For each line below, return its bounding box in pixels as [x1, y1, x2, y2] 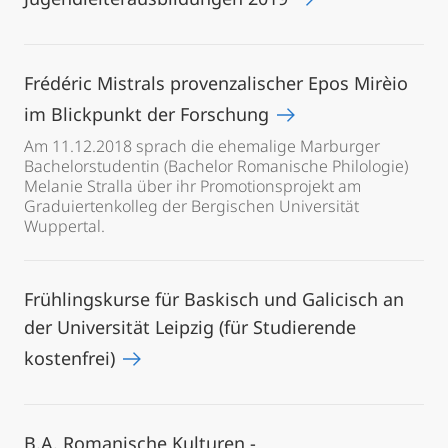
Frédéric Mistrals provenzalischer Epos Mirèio [24, 71, 408, 95]
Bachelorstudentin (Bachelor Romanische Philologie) [24, 155, 408, 177]
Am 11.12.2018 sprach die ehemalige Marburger [24, 135, 380, 157]
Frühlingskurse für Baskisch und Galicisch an [24, 287, 404, 311]
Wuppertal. [24, 215, 105, 237]
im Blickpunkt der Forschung [24, 102, 274, 126]
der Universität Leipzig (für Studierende [24, 315, 356, 339]
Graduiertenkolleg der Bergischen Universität [24, 195, 359, 217]
